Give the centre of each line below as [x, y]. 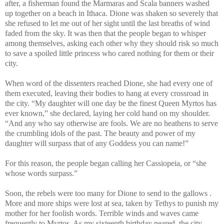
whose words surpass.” [42, 173]
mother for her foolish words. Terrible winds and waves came [102, 213]
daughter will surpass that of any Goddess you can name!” [98, 143]
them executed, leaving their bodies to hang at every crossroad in [107, 93]
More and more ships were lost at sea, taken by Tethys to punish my [112, 203]
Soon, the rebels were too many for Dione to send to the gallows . [108, 193]
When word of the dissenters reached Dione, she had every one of [109, 83]
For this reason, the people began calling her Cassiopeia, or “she [106, 163]
